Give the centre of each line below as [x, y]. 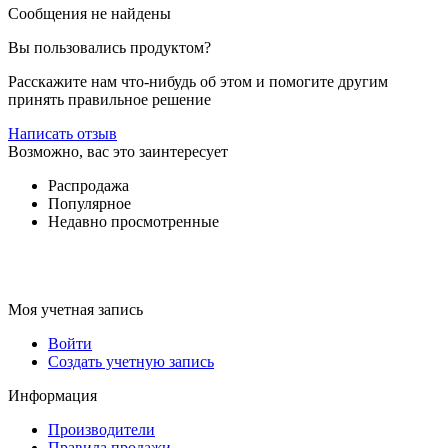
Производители [101, 430]
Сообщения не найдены [89, 14]
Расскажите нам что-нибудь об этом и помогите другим [198, 82]
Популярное [89, 204]
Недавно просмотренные [133, 222]
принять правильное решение [109, 100]
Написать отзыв [62, 134]
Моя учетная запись [75, 310]
